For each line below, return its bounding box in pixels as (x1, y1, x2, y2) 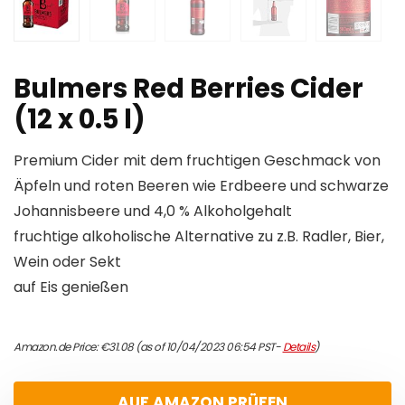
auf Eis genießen (14, 277, 128, 298)
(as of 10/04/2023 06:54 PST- (133, 339, 283, 355)
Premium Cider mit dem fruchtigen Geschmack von (14, 150, 381, 172)
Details (282, 339, 315, 355)
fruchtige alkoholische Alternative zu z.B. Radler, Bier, (14, 226, 384, 248)
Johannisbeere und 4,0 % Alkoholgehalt (14, 201, 292, 222)
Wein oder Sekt (14, 251, 121, 273)
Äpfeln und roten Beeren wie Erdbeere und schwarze (14, 175, 389, 197)
